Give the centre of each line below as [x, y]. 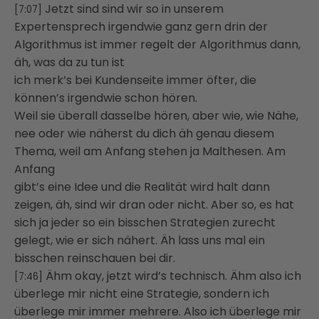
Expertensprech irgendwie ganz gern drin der [141, 26]
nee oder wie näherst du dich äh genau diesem [144, 133]
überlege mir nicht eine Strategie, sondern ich [142, 293]
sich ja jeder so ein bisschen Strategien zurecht [145, 222]
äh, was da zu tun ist [69, 62]
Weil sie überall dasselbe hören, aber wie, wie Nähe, [156, 115]
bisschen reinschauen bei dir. [95, 258]
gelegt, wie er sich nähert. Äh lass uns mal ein [140, 240]
